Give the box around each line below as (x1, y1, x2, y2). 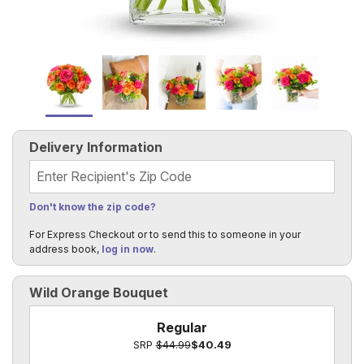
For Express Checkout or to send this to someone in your (29, 227, 301, 240)
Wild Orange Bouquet (29, 284, 168, 301)
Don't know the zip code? (29, 200, 156, 213)
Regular (157, 319, 207, 336)
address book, (29, 242, 102, 255)
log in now (102, 242, 154, 255)
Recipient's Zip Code (28, 161, 149, 178)
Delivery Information (29, 139, 162, 156)
